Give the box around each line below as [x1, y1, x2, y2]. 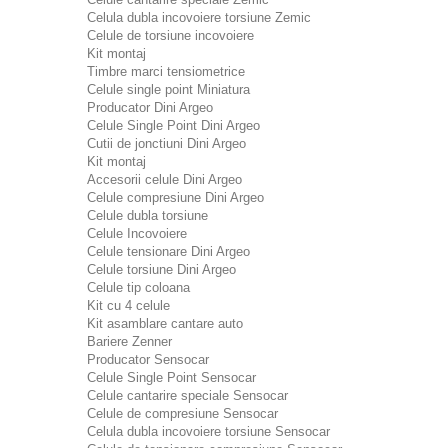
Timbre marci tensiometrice [87, 64, 245, 79]
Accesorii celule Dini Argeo [87, 172, 242, 187]
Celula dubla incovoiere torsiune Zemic [87, 10, 311, 25]
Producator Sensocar [87, 352, 209, 367]
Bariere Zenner [87, 334, 172, 349]
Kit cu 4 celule [87, 298, 170, 313]
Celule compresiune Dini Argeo [87, 190, 264, 205]
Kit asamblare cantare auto [87, 316, 243, 331]
